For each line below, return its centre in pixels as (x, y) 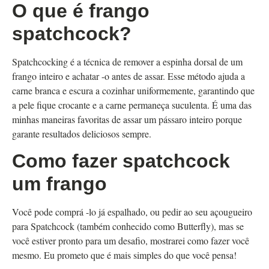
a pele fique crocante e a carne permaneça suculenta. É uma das (132, 104)
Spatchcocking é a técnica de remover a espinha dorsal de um (127, 61)
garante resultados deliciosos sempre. (82, 133)
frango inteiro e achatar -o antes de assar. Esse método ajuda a (128, 76)
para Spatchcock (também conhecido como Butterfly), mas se (128, 226)
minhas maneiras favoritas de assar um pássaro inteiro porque (127, 119)
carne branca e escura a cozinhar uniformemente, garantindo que (133, 90)
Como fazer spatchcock (121, 161)
